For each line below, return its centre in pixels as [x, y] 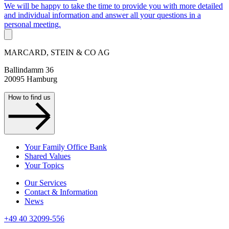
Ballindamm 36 [29, 70]
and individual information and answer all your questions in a [102, 15]
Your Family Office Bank [66, 147]
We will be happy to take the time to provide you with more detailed [113, 6]
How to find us [29, 97]
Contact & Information [61, 192]
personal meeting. [32, 24]
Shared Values [48, 156]
